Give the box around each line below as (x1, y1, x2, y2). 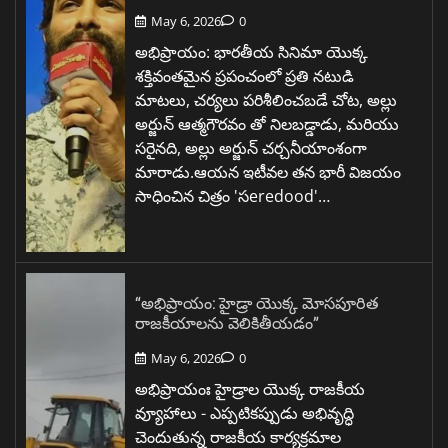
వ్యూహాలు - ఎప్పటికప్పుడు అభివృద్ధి (135, 402, 354, 425)
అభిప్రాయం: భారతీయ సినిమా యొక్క (135, 41, 368, 64)
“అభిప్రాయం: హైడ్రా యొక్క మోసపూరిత (135, 292, 379, 314)
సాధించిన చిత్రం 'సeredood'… (135, 185, 330, 208)
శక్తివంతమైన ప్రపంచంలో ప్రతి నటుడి (135, 65, 354, 88)
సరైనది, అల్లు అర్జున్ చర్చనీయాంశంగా (135, 137, 367, 160)
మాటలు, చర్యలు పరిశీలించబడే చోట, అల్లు (135, 89, 397, 112)
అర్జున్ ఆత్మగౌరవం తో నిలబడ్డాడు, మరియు (135, 113, 399, 136)
